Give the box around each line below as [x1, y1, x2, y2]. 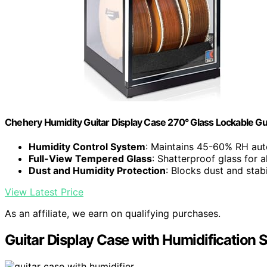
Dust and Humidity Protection [29, 164, 166, 177]
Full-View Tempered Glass [29, 153, 152, 165]
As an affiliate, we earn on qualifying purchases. [5, 207, 221, 220]
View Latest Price [5, 186, 83, 198]
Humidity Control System [29, 141, 145, 153]
